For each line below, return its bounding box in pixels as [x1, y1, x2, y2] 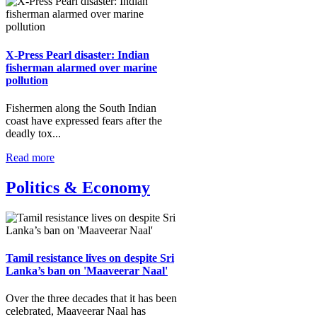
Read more [6, 151, 54, 163]
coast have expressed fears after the [6, 114, 162, 127]
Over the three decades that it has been [6, 292, 177, 305]
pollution [6, 74, 48, 86]
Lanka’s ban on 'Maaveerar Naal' [6, 265, 168, 277]
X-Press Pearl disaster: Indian [6, 48, 149, 61]
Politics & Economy [6, 178, 150, 197]
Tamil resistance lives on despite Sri [6, 252, 174, 265]
